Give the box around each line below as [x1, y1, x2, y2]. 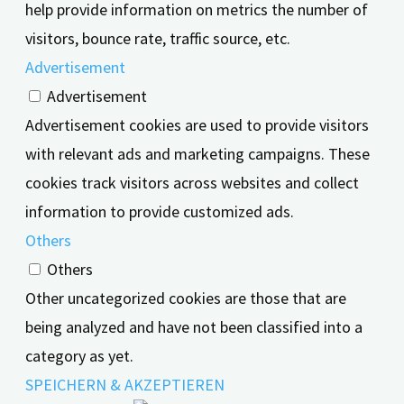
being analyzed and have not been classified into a [25, 316, 363, 337]
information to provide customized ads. [25, 200, 294, 222]
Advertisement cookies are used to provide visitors [25, 114, 369, 135]
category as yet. [25, 344, 133, 366]
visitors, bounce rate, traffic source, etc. [25, 27, 290, 49]
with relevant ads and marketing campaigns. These [25, 142, 370, 164]
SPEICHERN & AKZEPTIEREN [25, 373, 225, 395]
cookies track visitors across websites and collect [25, 171, 359, 193]
